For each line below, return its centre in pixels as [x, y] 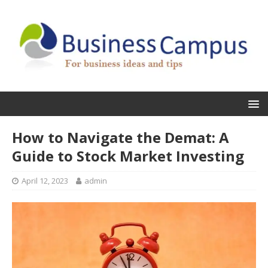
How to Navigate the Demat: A [121, 137]
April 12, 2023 [45, 180]
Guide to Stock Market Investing [128, 156]
